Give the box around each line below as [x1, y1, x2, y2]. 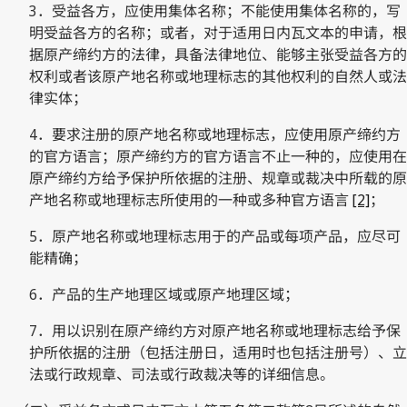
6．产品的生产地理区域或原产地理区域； [29, 283, 299, 304]
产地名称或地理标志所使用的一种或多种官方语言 [29, 189, 352, 210]
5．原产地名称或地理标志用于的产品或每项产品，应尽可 [29, 225, 401, 246]
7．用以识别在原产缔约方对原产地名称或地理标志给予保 [29, 320, 401, 341]
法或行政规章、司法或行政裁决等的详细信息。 [29, 363, 334, 384]
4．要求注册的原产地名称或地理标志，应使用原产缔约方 [29, 124, 401, 144]
